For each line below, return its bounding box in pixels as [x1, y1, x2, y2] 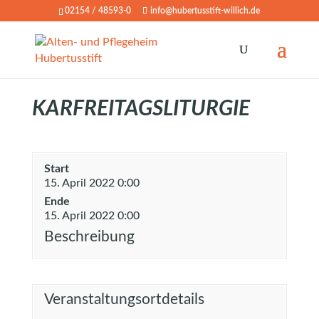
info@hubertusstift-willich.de [150, 6, 261, 15]
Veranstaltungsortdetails [43, 292, 204, 307]
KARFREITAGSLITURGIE [31, 98, 250, 120]
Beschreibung [43, 229, 135, 244]
